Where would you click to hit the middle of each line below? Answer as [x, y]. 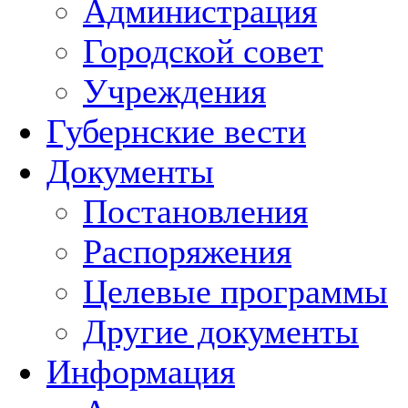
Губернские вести [176, 131]
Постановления [195, 211]
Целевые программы [235, 291]
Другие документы [221, 331]
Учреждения [174, 91]
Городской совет [203, 51]
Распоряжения [187, 251]
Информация [141, 372]
